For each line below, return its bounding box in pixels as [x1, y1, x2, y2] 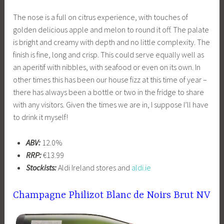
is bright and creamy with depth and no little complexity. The [13, 36, 210, 47]
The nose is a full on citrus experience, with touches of [13, 11, 188, 22]
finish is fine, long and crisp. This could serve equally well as [13, 49, 204, 59]
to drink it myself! [13, 111, 68, 122]
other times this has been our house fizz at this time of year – [13, 74, 207, 84]
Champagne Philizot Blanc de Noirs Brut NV [13, 189, 211, 201]
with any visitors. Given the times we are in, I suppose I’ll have [13, 99, 209, 109]
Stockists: [25, 162, 56, 172]
